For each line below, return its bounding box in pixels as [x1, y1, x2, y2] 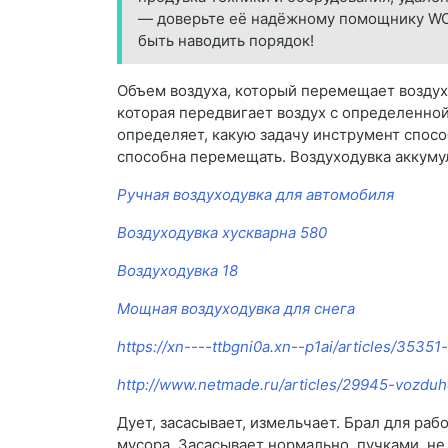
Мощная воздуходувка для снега [117, 299, 355, 319]
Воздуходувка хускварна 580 [117, 223, 327, 243]
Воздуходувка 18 [117, 261, 238, 281]
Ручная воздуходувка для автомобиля [117, 185, 394, 205]
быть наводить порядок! [138, 31, 314, 51]
